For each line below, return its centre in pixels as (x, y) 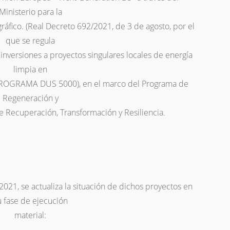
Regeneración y (30, 98)
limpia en (30, 70)
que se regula (30, 41)
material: (30, 215)
